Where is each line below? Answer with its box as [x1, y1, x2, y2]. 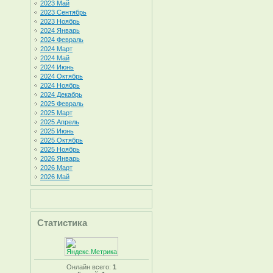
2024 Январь [40, 27, 80, 34]
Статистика [37, 218, 87, 228]
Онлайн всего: [66, 263, 113, 271]
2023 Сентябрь [40, 9, 87, 16]
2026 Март [40, 164, 73, 171]
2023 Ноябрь [40, 18, 80, 25]
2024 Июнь [40, 63, 74, 71]
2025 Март [40, 109, 73, 116]
